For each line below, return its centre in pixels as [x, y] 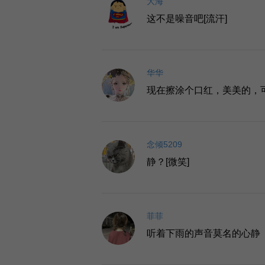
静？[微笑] [168, 162]
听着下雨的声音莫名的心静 [203, 233]
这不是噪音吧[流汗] [187, 19]
